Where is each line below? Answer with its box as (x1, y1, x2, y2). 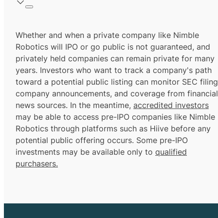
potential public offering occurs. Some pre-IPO (16, 135, 188, 145)
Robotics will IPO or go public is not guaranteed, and (16, 42, 210, 52)
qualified (155, 147, 187, 157)
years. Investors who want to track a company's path (16, 65, 212, 75)
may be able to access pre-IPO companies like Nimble (16, 112, 215, 122)
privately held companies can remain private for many (16, 54, 215, 64)
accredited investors (133, 100, 209, 110)
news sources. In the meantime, (16, 100, 133, 110)
